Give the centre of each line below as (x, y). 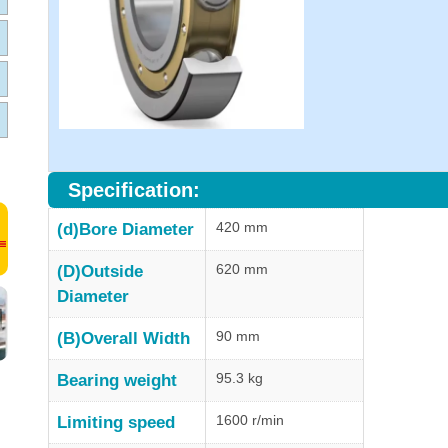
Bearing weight (117, 380)
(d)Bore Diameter (125, 229)
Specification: (134, 189)
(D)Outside (100, 271)
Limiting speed (116, 422)
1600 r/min (250, 419)
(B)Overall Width (123, 338)
